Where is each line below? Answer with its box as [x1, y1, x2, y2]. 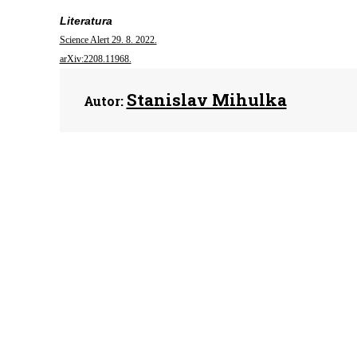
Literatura [59, 14, 112, 27]
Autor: [83, 92, 124, 109]
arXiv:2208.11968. [59, 53, 131, 65]
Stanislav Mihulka [126, 88, 287, 111]
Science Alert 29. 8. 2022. [59, 34, 157, 45]
